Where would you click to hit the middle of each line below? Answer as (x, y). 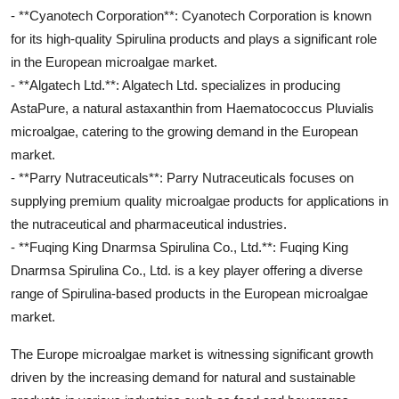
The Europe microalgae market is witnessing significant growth (192, 354)
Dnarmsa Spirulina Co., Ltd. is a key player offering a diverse (187, 270)
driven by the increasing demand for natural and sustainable (183, 377)
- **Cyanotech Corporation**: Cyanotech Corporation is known (191, 16)
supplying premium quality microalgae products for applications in (199, 201)
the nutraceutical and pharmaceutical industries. (149, 224)
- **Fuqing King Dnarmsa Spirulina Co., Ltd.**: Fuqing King (179, 247)
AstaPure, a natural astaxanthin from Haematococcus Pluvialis (192, 108)
